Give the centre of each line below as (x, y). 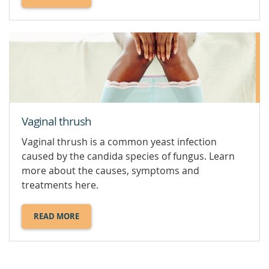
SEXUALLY (75, 18)
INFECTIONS (79, 41)
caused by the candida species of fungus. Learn (128, 156)
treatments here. (60, 185)
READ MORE (56, 216)
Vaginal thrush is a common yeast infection (119, 142)
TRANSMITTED (84, 29)
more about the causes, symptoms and (110, 171)
